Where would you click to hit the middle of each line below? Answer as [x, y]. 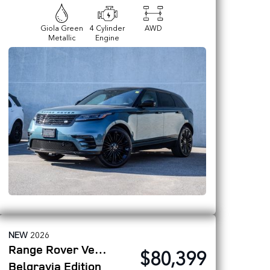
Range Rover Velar [101, 249]
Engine [107, 37]
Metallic [61, 37]
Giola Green [61, 28]
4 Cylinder [107, 28]
